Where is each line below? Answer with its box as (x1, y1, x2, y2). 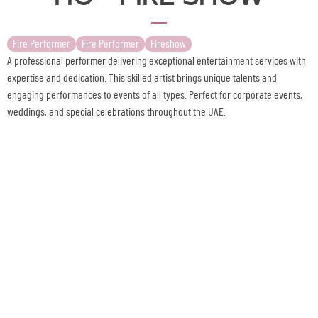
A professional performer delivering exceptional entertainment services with (7, 53, 306, 67)
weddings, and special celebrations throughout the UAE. (7, 104, 226, 118)
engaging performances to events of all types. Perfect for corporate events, (7, 87, 302, 101)
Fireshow (150, 36, 186, 50)
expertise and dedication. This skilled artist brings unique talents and (7, 70, 277, 84)
